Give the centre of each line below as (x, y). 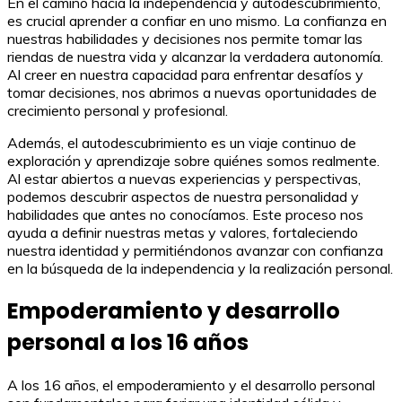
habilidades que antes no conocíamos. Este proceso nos (185, 215)
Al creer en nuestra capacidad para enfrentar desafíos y (185, 75)
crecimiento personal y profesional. (118, 111)
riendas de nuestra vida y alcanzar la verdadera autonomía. (195, 57)
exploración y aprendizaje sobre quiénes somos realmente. (193, 161)
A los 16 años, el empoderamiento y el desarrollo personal (191, 385)
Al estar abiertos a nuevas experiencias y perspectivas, (184, 179)
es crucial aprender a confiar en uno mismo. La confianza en (197, 21)
